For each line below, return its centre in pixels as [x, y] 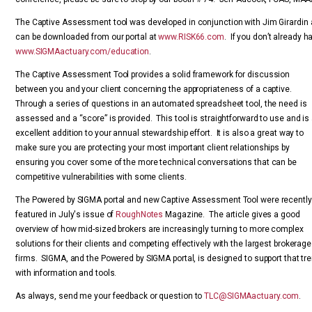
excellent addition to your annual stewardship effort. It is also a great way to [160, 133]
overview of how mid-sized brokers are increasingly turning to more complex [159, 229]
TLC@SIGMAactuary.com [252, 296]
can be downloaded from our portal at [87, 37]
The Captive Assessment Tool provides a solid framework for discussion [153, 75]
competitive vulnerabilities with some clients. [101, 177]
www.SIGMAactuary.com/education [83, 52]
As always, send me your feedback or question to [110, 296]
